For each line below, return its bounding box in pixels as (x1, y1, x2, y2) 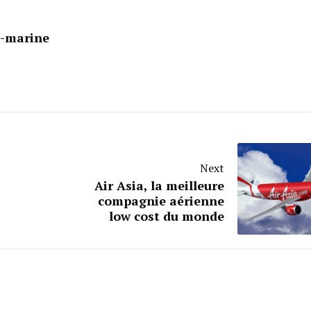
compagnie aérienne (98, 192, 224, 209)
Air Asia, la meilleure (94, 177, 224, 194)
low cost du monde (109, 208, 224, 224)
